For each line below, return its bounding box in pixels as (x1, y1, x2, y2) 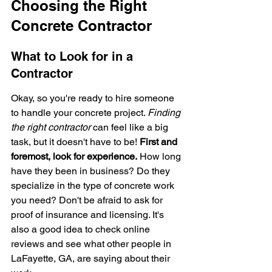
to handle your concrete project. (11, 107, 148, 118)
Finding (148, 107, 183, 118)
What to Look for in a (11, 49, 137, 64)
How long (137, 151, 183, 162)
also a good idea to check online (11, 223, 152, 235)
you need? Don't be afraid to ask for (11, 194, 165, 206)
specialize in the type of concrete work (11, 180, 177, 191)
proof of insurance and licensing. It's (11, 209, 166, 220)
